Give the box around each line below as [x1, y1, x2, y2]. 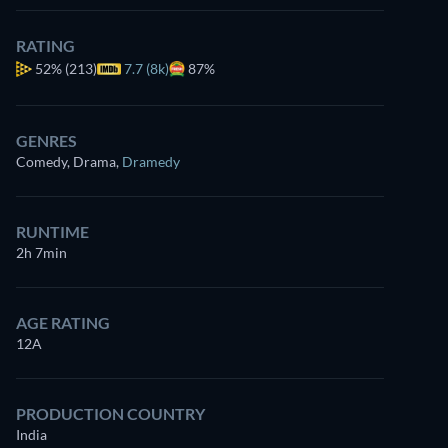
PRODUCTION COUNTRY [16, 404, 205, 423]
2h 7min [16, 244, 67, 261]
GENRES [16, 131, 77, 150]
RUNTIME [16, 222, 89, 241]
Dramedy [122, 153, 180, 170]
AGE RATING [16, 313, 110, 332]
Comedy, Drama [16, 153, 116, 170]
